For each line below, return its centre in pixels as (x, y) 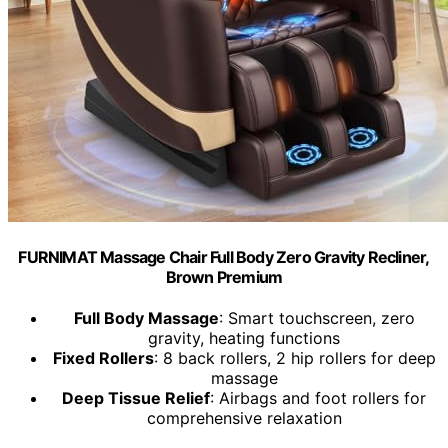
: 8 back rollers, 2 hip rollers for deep (294, 358)
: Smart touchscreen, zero (316, 318)
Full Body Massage (146, 318)
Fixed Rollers (103, 358)
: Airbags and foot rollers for (318, 398)
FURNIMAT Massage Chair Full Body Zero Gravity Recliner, (224, 256)
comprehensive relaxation (244, 418)
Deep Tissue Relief (136, 398)
